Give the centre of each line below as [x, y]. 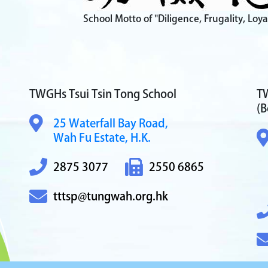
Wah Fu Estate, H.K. [102, 137]
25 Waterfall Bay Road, [111, 123]
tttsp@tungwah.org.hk [111, 196]
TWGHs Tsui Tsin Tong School [103, 94]
